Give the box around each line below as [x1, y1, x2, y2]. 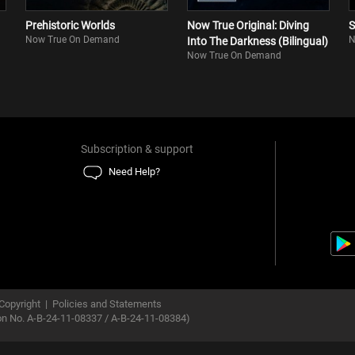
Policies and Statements [52, 298, 162, 310]
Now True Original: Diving [187, 19, 309, 32]
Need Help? [109, 166, 161, 177]
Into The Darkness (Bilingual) [187, 35, 328, 48]
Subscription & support [81, 143, 194, 155]
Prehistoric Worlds [25, 19, 115, 32]
